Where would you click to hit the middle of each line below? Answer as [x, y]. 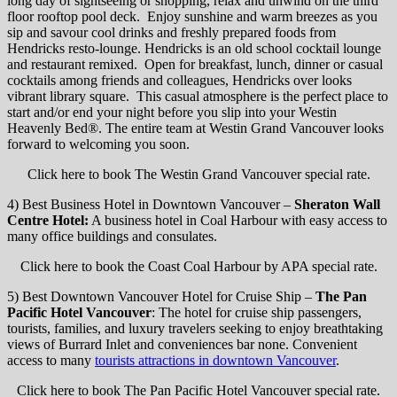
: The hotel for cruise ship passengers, [257, 313]
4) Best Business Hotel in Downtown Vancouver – [151, 205]
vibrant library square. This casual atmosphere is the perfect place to [198, 97]
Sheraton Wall [337, 205]
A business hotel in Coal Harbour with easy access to [238, 221]
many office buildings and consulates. [112, 237]
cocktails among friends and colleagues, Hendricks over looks [179, 81]
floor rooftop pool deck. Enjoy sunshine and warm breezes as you [192, 17]
